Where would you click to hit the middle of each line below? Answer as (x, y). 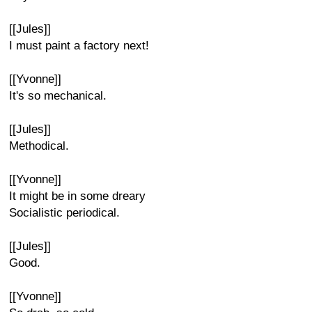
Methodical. (39, 146)
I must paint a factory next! (79, 46)
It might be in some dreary (77, 196)
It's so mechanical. (58, 96)
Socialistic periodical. (64, 213)
